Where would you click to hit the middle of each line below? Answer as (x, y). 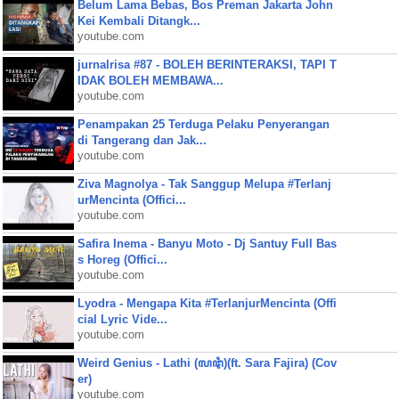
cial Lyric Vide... (122, 319)
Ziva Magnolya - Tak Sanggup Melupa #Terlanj (204, 184)
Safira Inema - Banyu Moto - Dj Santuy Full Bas (207, 244)
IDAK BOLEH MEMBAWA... (150, 81)
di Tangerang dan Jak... (142, 140)
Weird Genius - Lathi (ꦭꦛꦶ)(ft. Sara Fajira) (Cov (207, 363)
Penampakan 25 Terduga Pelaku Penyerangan (203, 124)
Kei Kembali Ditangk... (138, 21)
